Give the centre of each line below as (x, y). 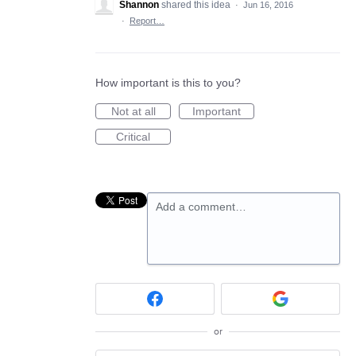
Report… (147, 21)
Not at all (133, 111)
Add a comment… (201, 207)
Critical (133, 137)
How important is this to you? (168, 83)
